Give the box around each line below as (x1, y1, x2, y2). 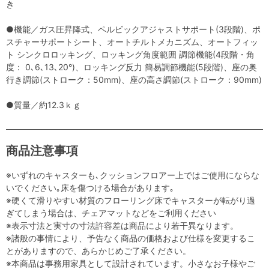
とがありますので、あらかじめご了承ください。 (6, 245, 191, 256)
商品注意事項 (6, 143, 78, 158)
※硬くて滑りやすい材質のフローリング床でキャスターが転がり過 (6, 195, 255, 205)
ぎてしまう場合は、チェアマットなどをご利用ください (6, 207, 216, 218)
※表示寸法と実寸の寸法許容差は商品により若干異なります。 (6, 220, 238, 231)
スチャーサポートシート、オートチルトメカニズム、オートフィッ (6, 36, 258, 47)
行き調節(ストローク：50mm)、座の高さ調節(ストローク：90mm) (6, 74, 262, 85)
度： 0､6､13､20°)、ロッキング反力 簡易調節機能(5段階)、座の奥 (6, 61, 257, 72)
